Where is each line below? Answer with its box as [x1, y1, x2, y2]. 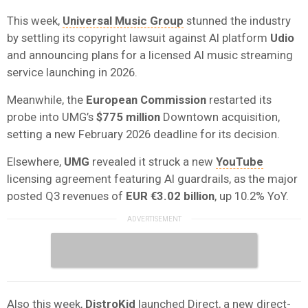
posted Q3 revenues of [7, 188, 123, 203]
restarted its [206, 92, 272, 107]
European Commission [86, 92, 206, 107]
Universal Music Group [63, 13, 184, 27]
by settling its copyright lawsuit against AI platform [7, 30, 270, 45]
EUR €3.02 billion [123, 188, 214, 203]
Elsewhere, [7, 154, 64, 168]
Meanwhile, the [7, 92, 86, 107]
